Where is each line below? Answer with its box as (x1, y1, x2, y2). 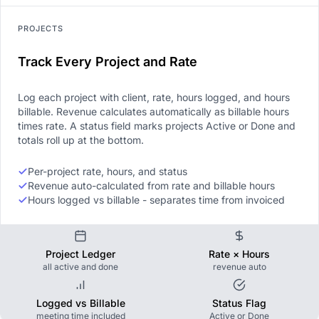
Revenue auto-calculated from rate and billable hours (28, 179, 275, 192)
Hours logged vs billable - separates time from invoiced (28, 193, 285, 206)
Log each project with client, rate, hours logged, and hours (18, 90, 290, 103)
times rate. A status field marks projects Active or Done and (18, 119, 296, 132)
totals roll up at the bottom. (18, 133, 144, 146)
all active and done (43, 261, 118, 272)
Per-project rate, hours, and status (28, 164, 187, 177)
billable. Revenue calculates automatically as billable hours (18, 105, 289, 117)
